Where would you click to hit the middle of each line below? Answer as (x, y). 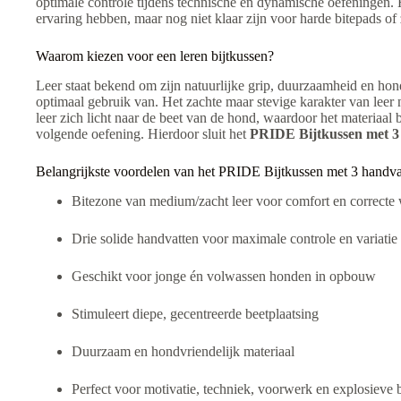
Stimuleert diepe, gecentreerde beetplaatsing (195, 313)
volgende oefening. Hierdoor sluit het (143, 134)
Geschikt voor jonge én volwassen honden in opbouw (224, 276)
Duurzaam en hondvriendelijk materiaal (183, 351)
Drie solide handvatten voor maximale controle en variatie (235, 238)
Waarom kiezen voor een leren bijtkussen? (155, 56)
